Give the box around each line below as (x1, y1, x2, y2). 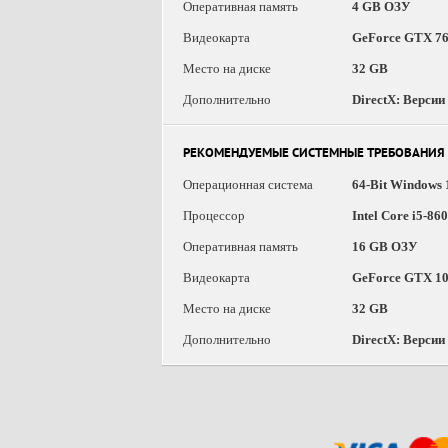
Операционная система (183, 177, 313, 192)
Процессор (183, 208, 245, 223)
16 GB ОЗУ (352, 239, 418, 254)
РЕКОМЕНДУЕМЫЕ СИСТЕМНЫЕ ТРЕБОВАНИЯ (183, 147, 445, 162)
